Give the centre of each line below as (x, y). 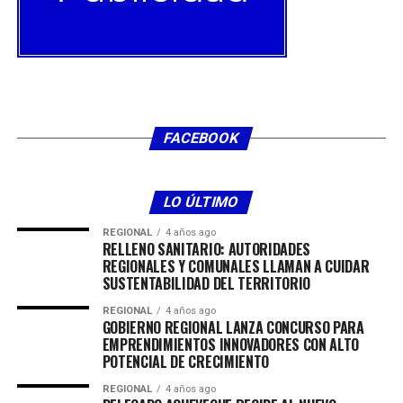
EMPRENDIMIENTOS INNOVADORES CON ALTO (231, 344)
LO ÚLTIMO (202, 201)
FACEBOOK (202, 138)
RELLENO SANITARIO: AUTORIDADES (206, 249)
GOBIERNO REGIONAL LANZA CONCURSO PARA (233, 327)
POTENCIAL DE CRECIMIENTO (185, 361)
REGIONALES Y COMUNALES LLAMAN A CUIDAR (236, 266)
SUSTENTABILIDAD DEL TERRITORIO (206, 283)
